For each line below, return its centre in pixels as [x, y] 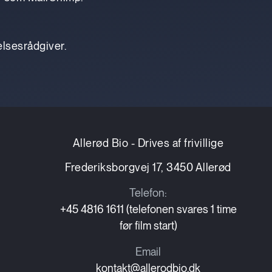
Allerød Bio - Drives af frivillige [148, 143]
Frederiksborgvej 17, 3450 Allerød [148, 167]
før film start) [148, 226]
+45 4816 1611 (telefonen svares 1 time [148, 209]
